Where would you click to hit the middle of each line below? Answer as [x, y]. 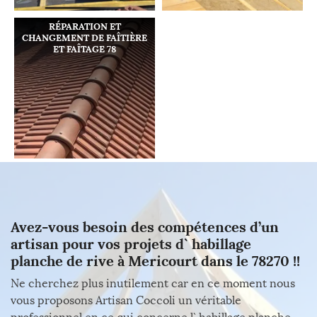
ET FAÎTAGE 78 [85, 49]
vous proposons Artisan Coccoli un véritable [126, 300]
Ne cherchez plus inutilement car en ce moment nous [153, 283]
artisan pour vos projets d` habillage [131, 244]
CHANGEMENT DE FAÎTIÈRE [85, 38]
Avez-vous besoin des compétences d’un [145, 227]
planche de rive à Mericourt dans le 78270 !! [155, 261]
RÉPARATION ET [85, 27]
